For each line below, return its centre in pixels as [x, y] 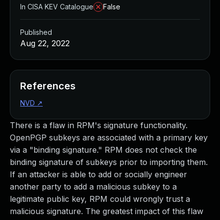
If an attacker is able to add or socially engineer [98, 174]
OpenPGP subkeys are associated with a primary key [109, 137]
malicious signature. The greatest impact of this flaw [107, 211]
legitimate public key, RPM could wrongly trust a [100, 199]
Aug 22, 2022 [45, 43]
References [48, 86]
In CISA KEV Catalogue [57, 7]
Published [36, 32]
